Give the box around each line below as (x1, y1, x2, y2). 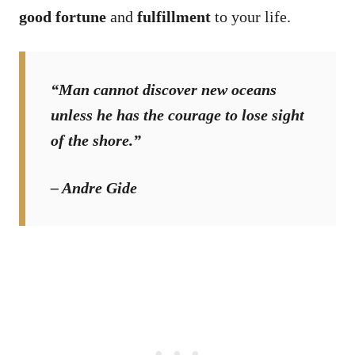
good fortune (19, 7, 106, 25)
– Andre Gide (51, 178, 137, 197)
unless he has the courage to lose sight (51, 105, 304, 124)
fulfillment (137, 7, 211, 25)
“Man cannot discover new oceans (51, 80, 277, 98)
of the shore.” (51, 131, 141, 149)
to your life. (211, 7, 291, 25)
